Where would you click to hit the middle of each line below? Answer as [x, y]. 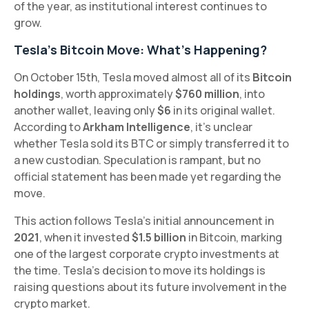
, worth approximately [118, 93]
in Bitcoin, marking [234, 237]
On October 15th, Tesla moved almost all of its [133, 77]
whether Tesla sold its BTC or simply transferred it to [151, 143]
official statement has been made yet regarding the [148, 176]
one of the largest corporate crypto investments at [147, 253]
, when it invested [86, 237]
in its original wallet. [223, 110]
